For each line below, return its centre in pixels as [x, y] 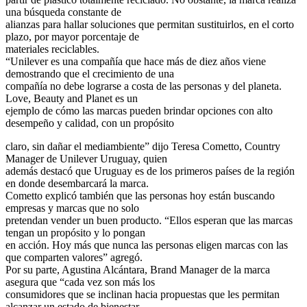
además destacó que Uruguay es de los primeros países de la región [150, 171]
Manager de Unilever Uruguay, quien [86, 158]
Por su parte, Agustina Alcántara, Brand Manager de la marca [138, 269]
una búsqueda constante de [63, 12]
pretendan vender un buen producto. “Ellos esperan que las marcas [149, 220]
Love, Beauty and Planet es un [72, 98]
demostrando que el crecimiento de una [90, 73]
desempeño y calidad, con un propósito [90, 123]
